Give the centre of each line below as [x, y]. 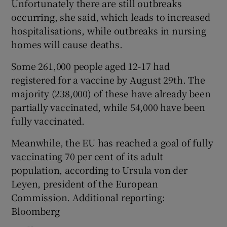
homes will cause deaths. [67, 44]
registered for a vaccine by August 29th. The [108, 80]
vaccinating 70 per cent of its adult [87, 156]
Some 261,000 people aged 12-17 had [90, 66]
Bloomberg [35, 211]
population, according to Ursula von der [99, 170]
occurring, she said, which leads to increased [111, 17]
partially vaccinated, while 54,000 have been [108, 107]
